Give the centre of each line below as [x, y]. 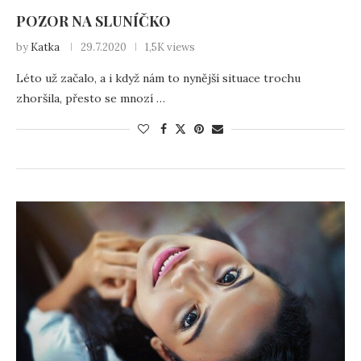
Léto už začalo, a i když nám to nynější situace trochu [158, 78]
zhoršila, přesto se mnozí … [91, 98]
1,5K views [170, 47]
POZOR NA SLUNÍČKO [93, 21]
